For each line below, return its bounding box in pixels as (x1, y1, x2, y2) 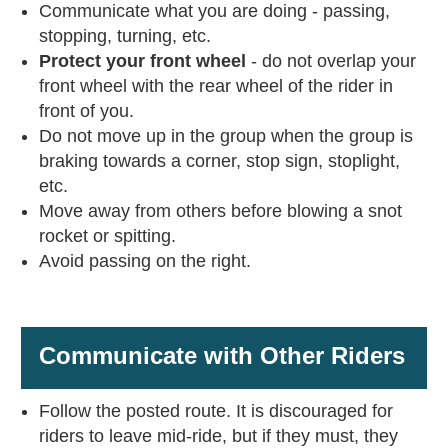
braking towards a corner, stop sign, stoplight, (38, 151, 400, 172)
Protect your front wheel (38, 51, 251, 72)
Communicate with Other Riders (38, 342, 405, 370)
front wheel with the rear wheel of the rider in (38, 76, 393, 97)
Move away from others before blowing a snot (38, 201, 402, 222)
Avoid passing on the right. (38, 251, 251, 272)
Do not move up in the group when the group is (38, 126, 413, 147)
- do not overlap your (250, 51, 416, 72)
